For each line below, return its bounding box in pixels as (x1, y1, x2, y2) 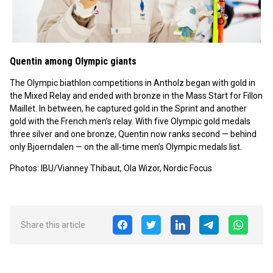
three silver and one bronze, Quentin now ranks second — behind (10, 129, 257, 139)
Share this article (21, 220, 85, 230)
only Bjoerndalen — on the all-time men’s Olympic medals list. (10, 142, 242, 152)
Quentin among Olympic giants (10, 55, 136, 67)
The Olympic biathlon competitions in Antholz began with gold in (10, 78, 255, 88)
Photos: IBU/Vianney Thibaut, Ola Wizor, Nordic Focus (10, 163, 212, 173)
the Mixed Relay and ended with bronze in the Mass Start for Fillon (10, 91, 263, 101)
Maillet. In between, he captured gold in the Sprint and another (10, 104, 247, 113)
